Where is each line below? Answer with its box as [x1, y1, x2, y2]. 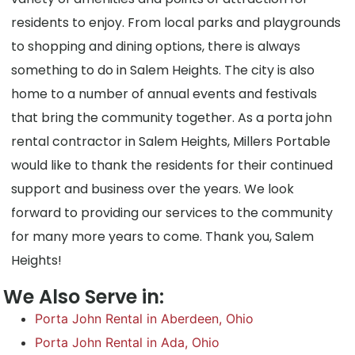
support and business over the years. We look [11, 180, 295, 199]
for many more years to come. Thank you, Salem [11, 227, 315, 246]
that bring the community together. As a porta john [11, 109, 333, 128]
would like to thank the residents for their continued [11, 156, 334, 175]
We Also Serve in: [3, 284, 165, 311]
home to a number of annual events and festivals [11, 85, 318, 104]
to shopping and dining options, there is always [11, 37, 301, 56]
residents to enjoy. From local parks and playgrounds [11, 13, 342, 32]
